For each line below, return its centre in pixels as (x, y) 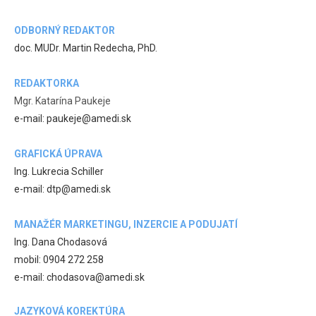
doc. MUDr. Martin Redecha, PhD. (86, 48)
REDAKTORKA (47, 83)
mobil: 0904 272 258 (59, 259)
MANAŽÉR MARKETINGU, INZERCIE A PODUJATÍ (126, 224)
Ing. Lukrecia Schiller (59, 171)
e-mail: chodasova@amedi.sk (79, 277)
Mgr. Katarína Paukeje (62, 101)
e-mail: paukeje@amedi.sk (73, 118)
